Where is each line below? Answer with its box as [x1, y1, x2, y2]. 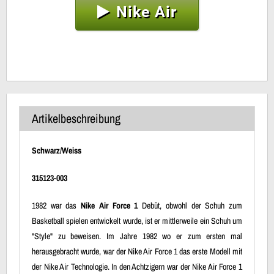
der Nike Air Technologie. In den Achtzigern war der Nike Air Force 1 [32, 261, 242, 272]
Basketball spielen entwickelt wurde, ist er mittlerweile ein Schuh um [32, 215, 242, 226]
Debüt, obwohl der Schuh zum [138, 199, 243, 211]
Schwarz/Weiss [32, 144, 81, 156]
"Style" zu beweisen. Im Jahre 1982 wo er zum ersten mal [32, 230, 242, 242]
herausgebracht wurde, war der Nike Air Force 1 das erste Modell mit [32, 245, 242, 257]
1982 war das [32, 199, 81, 211]
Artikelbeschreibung [32, 109, 120, 127]
